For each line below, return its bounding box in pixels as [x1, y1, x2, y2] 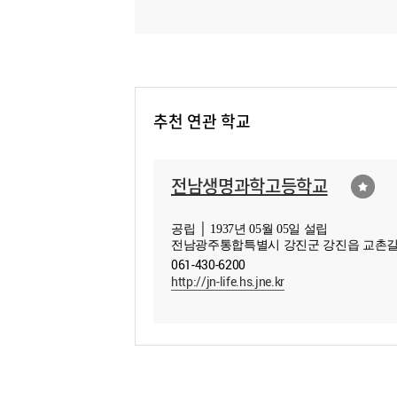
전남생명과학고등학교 [171, 173, 328, 198]
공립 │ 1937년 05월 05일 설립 [171, 222, 328, 237]
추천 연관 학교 [153, 109, 251, 133]
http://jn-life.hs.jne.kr [171, 272, 284, 290]
